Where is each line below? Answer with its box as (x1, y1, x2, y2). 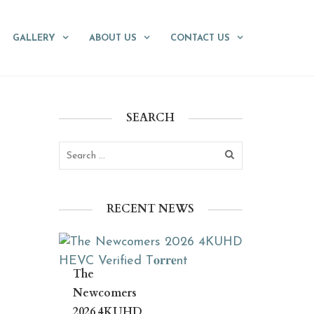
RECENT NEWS (107, 201, 195, 217)
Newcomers (72, 285, 137, 301)
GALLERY (13, 34, 55, 43)
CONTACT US (170, 34, 230, 43)
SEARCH (126, 110, 175, 125)
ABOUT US (89, 34, 137, 43)
